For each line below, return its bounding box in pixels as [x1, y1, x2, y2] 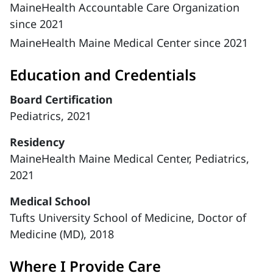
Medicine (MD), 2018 [10, 227, 114, 241]
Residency [10, 135, 65, 149]
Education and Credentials [10, 65, 196, 85]
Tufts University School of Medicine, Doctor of [10, 210, 246, 225]
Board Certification [10, 92, 113, 107]
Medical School [10, 194, 90, 208]
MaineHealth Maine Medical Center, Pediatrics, [10, 151, 249, 166]
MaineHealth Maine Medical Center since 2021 [10, 35, 248, 50]
